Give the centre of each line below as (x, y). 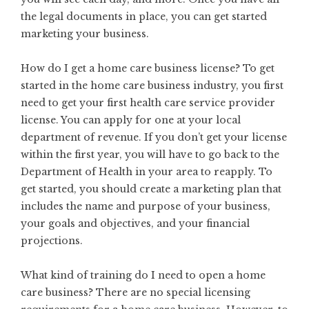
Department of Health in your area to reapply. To (147, 171)
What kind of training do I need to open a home (143, 275)
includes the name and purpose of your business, (146, 206)
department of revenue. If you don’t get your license (154, 137)
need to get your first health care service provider (148, 102)
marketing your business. (85, 33)
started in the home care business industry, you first (152, 85)
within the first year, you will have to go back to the (150, 154)
